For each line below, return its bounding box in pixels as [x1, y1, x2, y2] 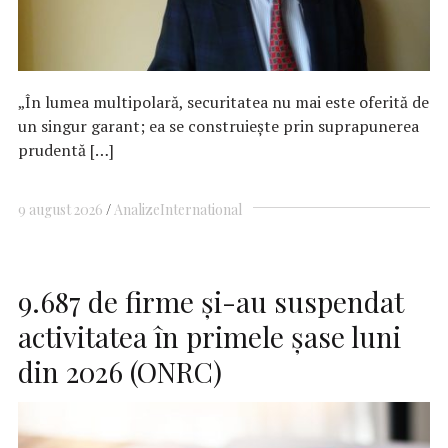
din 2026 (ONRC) [18, 352, 222, 390]
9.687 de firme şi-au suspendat [18, 282, 404, 320]
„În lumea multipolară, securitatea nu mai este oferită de [18, 90, 429, 113]
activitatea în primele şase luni [18, 317, 401, 355]
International [160, 200, 242, 220]
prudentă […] [18, 138, 114, 161]
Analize [114, 200, 160, 220]
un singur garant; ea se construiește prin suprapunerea [18, 114, 419, 137]
